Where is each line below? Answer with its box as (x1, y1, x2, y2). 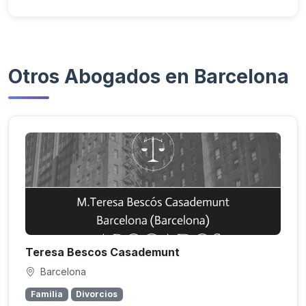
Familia (30, 289, 63, 299)
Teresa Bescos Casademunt (25, 245, 180, 259)
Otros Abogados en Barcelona (8, 65, 289, 88)
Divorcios (76, 289, 118, 299)
